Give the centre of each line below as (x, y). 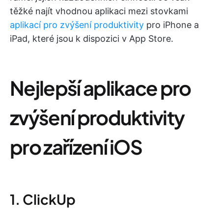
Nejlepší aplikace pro (100, 88)
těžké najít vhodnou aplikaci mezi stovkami (99, 11)
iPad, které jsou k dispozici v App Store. (92, 39)
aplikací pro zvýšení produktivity (77, 25)
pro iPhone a (171, 25)
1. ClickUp (43, 199)
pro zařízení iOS (76, 147)
